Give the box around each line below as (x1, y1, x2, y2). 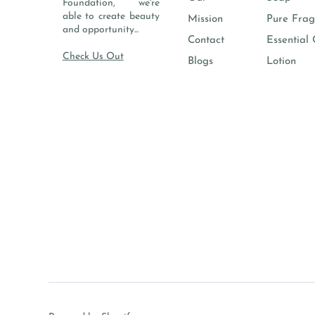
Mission (187, 14, 223, 25)
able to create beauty (62, 11, 160, 22)
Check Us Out (62, 51, 124, 63)
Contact (187, 35, 224, 46)
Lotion (266, 56, 296, 67)
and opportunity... (62, 25, 139, 36)
